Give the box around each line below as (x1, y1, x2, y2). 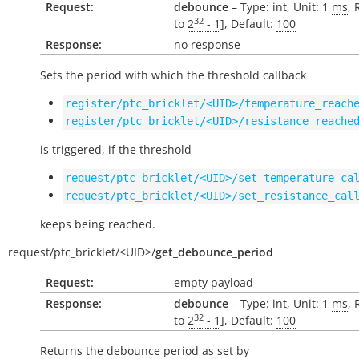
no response (174, 37, 240, 52)
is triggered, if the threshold (40, 142, 192, 157)
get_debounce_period (155, 244, 273, 260)
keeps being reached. (40, 216, 155, 232)
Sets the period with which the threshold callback (40, 67, 306, 83)
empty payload (174, 275, 253, 290)
